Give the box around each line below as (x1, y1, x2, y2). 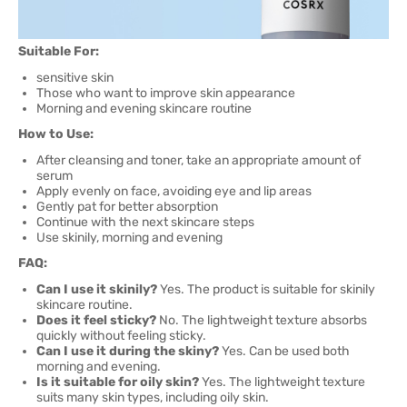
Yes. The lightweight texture (199, 374, 365, 390)
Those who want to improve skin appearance (36, 85, 295, 101)
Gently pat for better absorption (36, 199, 218, 214)
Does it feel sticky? (36, 313, 156, 328)
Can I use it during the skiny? (36, 343, 219, 359)
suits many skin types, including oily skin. (36, 390, 269, 405)
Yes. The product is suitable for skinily (157, 282, 375, 297)
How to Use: (18, 126, 94, 142)
